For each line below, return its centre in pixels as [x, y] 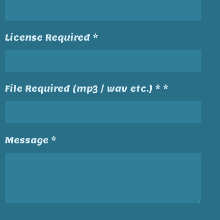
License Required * [52, 38]
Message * [31, 140]
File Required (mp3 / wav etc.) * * [87, 89]
